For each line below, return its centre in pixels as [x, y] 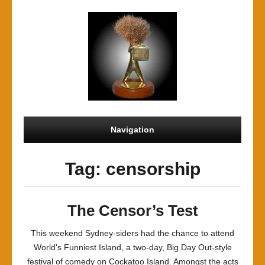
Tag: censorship [132, 169]
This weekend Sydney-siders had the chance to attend [132, 233]
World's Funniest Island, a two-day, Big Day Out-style [132, 247]
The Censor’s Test [132, 211]
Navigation [132, 130]
